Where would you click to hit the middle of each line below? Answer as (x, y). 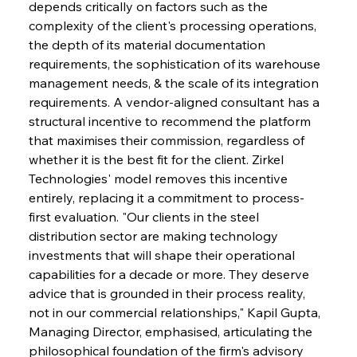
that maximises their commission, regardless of (168, 140)
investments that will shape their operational (163, 255)
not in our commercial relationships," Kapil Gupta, (176, 312)
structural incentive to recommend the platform (171, 121)
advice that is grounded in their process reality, (168, 293)
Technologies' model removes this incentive (159, 178)
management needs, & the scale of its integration (175, 82)
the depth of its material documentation (148, 44)
